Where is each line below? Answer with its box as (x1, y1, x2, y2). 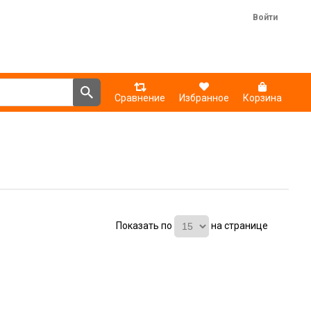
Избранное (179, 92, 229, 103)
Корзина (243, 92, 282, 103)
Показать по (116, 219, 172, 231)
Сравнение (115, 92, 165, 103)
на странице (211, 219, 268, 231)
